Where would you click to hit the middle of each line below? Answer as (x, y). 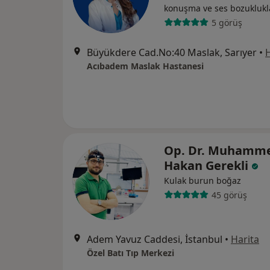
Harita (245, 239)
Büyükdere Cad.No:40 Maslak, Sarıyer (172, 52)
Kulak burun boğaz (202, 181)
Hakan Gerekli (208, 165)
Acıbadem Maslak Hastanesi (145, 66)
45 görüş (229, 195)
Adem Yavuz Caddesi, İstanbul (155, 239)
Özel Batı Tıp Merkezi (130, 253)
